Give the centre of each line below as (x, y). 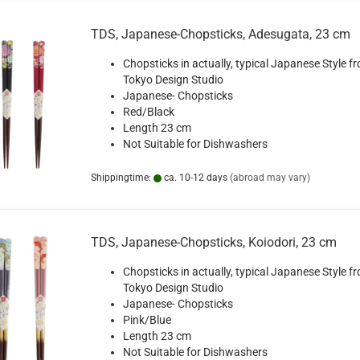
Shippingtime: (122, 177)
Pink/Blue (147, 319)
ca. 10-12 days (194, 177)
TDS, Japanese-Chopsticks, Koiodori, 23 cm (213, 242)
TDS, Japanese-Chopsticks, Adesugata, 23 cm (220, 34)
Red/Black (148, 111)
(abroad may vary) (270, 177)
